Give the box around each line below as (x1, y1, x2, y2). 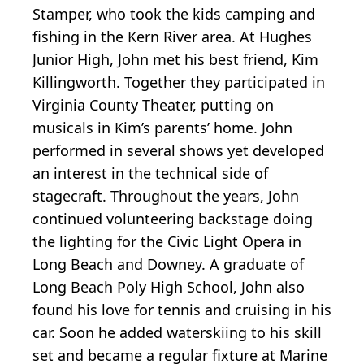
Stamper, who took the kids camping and (32, 3, 315, 24)
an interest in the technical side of (32, 162, 268, 183)
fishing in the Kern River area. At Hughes (32, 26, 312, 46)
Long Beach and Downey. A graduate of (32, 253, 304, 274)
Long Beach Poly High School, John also (32, 276, 305, 297)
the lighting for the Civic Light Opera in (32, 231, 301, 251)
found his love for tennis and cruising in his (32, 299, 331, 319)
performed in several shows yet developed (32, 140, 324, 160)
